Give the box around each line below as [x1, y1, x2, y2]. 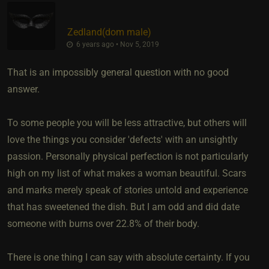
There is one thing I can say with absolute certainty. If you [7, 251, 250, 263]
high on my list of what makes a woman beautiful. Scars [7, 167, 246, 179]
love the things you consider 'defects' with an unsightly [7, 133, 238, 145]
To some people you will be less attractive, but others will [7, 116, 247, 128]
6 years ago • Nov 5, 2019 [74, 40, 159, 49]
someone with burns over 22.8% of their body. [7, 217, 199, 229]
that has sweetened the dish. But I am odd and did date [7, 201, 240, 213]
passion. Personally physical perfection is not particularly [7, 150, 249, 162]
